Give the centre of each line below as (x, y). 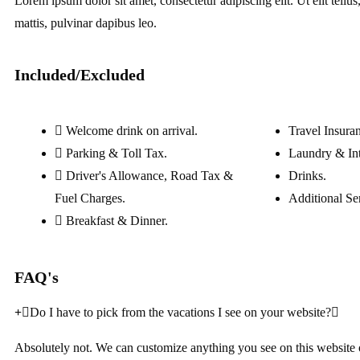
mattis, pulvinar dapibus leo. (86, 23)
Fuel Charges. (90, 198)
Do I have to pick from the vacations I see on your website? (180, 312)
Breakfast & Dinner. (117, 221)
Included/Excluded (80, 75)
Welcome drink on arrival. (132, 131)
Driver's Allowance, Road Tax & (149, 176)
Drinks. (307, 176)
